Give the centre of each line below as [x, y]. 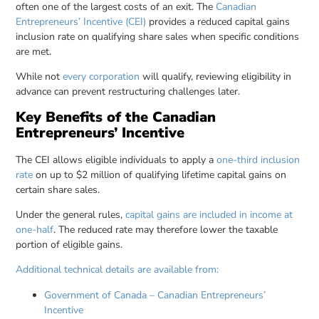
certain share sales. [58, 189]
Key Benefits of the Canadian [116, 117]
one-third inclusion [258, 159]
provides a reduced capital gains [218, 21]
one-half [35, 229]
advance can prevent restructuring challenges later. [128, 92]
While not [40, 77]
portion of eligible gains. [69, 244]
